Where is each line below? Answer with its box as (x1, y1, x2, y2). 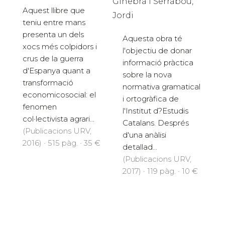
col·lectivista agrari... (23, 114, 94, 124)
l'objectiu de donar (123, 45, 192, 55)
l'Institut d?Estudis (123, 105, 188, 116)
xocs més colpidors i (23, 41, 97, 51)
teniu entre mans (23, 17, 85, 27)
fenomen (23, 101, 57, 111)
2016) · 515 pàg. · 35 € (23, 138, 100, 148)
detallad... (123, 142, 157, 152)
